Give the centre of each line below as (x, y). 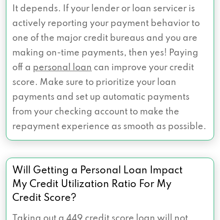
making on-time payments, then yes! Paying (105, 53)
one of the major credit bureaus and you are (105, 38)
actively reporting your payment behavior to (106, 23)
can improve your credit (143, 68)
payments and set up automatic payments (101, 97)
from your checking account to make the (96, 112)
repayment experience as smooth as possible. (109, 126)
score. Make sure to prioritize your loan (94, 82)
